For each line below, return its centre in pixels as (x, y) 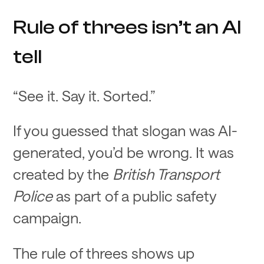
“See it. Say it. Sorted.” (85, 95)
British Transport (166, 174)
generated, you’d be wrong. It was (124, 152)
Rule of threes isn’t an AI (127, 27)
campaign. (47, 218)
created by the (63, 174)
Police (33, 196)
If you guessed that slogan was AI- (126, 131)
